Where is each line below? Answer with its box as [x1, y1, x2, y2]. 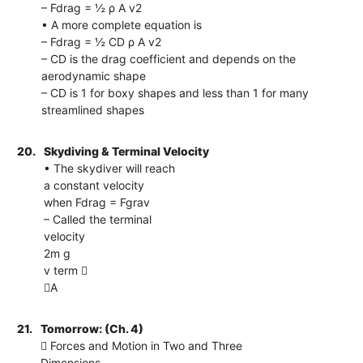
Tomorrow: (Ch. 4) [41, 321, 144, 335]
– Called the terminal [44, 211, 152, 226]
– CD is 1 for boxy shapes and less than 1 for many [41, 85, 310, 100]
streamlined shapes [41, 102, 145, 117]
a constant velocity [44, 177, 145, 192]
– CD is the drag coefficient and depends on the [41, 51, 297, 66]
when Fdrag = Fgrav [44, 194, 151, 209]
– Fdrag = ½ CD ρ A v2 [41, 34, 162, 49]
